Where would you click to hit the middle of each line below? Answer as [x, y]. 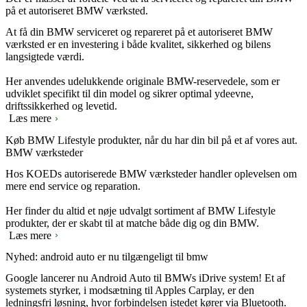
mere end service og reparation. [73, 186]
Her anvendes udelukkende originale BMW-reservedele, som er [143, 82]
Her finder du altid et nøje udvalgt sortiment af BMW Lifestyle [140, 210]
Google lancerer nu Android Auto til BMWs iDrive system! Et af [145, 278]
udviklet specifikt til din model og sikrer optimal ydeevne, [130, 94]
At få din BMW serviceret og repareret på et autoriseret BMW [139, 32]
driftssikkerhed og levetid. [61, 106]
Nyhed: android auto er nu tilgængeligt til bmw [107, 257]
